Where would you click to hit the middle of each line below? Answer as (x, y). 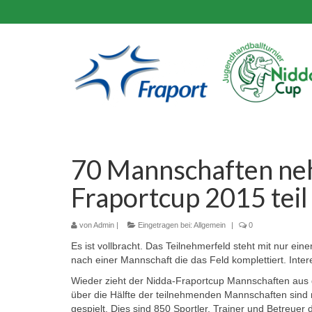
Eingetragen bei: (165, 225)
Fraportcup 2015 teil (189, 197)
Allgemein (210, 225)
